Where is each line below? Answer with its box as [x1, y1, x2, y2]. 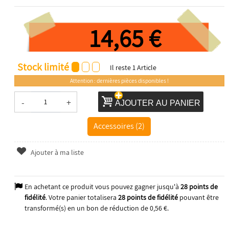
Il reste [109, 62, 131, 72]
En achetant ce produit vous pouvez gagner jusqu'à [24, 181, 180, 191]
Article [136, 62, 156, 72]
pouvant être [177, 192, 219, 202]
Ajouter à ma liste [29, 147, 84, 157]
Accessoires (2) [94, 120, 145, 131]
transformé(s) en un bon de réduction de [24, 203, 150, 213]
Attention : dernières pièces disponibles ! [70, 76, 169, 84]
